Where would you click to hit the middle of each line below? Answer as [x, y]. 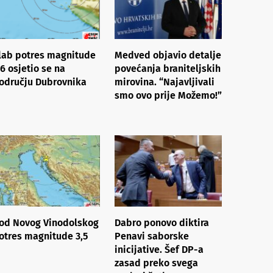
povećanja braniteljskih [168, 68]
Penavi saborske [152, 236]
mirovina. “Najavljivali [165, 82]
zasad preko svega [156, 263]
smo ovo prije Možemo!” [168, 95]
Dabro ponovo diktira [162, 222]
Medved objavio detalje [168, 55]
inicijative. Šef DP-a [159, 249]
